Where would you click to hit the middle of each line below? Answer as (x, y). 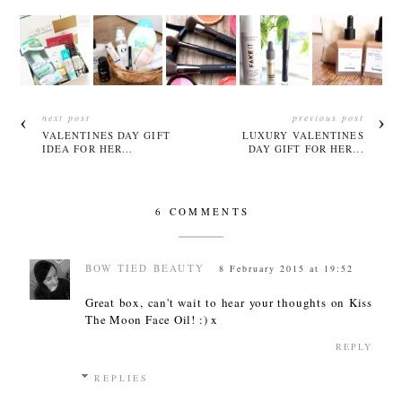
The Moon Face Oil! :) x (152, 319)
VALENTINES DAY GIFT (106, 135)
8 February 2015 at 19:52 (286, 268)
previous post (328, 117)
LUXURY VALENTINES (303, 135)
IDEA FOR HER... (87, 148)
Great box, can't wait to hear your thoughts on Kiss (229, 302)
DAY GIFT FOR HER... (306, 148)
